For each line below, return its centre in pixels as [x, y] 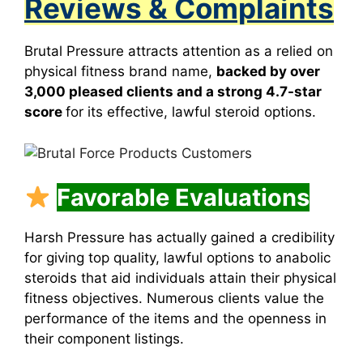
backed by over [268, 71]
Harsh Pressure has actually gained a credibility [179, 237]
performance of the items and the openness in [175, 318]
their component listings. [104, 339]
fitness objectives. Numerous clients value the [174, 298]
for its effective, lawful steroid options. [191, 112]
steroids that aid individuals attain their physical [180, 278]
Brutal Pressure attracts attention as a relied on [179, 51]
